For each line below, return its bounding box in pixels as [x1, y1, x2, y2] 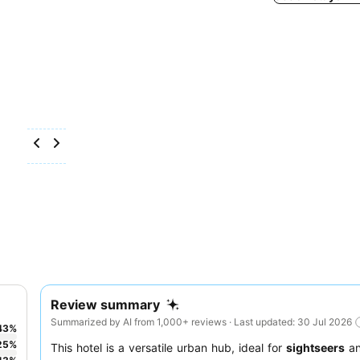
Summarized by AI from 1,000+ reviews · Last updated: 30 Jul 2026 [51, 315, 352, 328]
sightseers [286, 340, 345, 354]
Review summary [51, 297, 160, 313]
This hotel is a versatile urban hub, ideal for [51, 340, 286, 354]
